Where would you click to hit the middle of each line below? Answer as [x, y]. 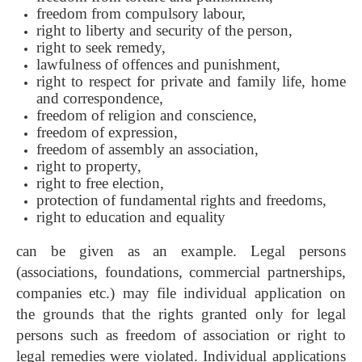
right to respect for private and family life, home [191, 82]
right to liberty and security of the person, [164, 31]
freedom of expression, [107, 133]
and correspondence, [100, 99]
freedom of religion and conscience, [147, 116]
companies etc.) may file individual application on [181, 293]
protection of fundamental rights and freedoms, [181, 200]
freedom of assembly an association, [147, 149]
